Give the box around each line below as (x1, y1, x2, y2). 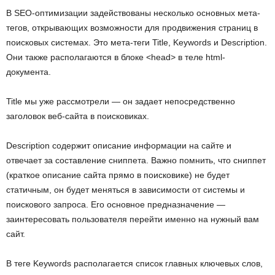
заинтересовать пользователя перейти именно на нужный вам (6, 214, 259, 225)
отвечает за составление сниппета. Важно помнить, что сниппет (6, 155, 266, 166)
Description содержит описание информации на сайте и (6, 141, 231, 151)
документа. (6, 67, 51, 77)
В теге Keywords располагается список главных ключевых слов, (6, 258, 263, 269)
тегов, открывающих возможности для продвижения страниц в (6, 23, 258, 33)
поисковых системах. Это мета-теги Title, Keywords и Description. (6, 37, 267, 48)
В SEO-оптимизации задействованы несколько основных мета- (6, 8, 260, 18)
